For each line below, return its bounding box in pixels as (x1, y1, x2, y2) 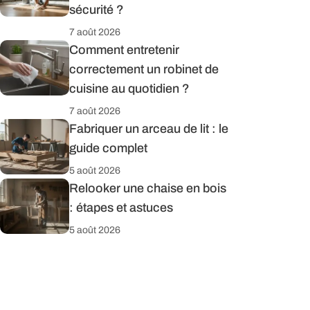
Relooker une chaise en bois (69, 181, 226, 195)
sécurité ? (69, 2, 124, 17)
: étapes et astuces (69, 200, 173, 215)
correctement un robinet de (69, 62, 219, 76)
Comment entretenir (69, 42, 179, 57)
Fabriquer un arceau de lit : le (69, 121, 228, 136)
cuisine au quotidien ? (69, 81, 190, 95)
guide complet (69, 140, 147, 155)
